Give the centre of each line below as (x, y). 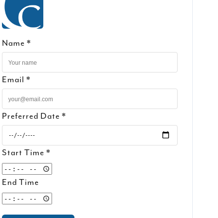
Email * (17, 79)
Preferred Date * (34, 116)
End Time (21, 182)
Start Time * (27, 152)
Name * (17, 43)
